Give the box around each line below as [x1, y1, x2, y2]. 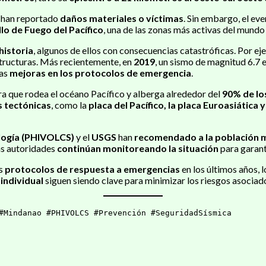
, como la [51, 99, 88, 110]
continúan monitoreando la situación [57, 142, 218, 154]
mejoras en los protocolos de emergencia [9, 66, 191, 78]
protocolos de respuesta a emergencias [5, 163, 180, 175]
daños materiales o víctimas [60, 12, 183, 24]
